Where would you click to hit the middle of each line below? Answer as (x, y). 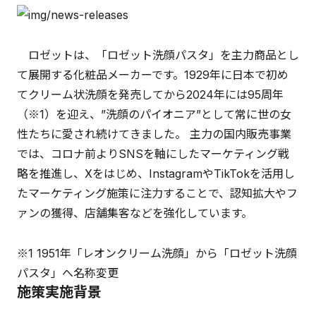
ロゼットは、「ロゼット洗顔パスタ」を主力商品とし (158, 55)
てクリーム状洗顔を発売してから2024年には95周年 (150, 95)
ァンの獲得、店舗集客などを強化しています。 (135, 213)
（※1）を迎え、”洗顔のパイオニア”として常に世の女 (154, 115)
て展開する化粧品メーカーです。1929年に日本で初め (153, 75)
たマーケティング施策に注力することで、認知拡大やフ (157, 194)
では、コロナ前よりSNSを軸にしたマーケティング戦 (153, 154)
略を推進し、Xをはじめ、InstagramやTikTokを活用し (156, 174)
